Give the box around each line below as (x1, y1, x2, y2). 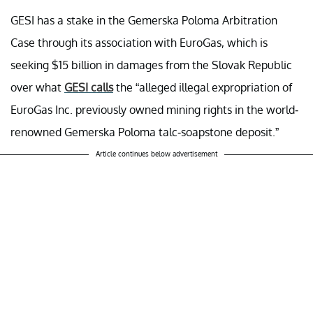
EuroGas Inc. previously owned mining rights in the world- (10, 103, 298, 117)
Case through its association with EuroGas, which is (10, 36, 268, 50)
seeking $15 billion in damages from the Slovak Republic (10, 58, 292, 73)
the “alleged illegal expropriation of (113, 80, 292, 95)
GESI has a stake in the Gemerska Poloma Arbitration (10, 13, 277, 28)
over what (10, 80, 64, 95)
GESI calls (64, 80, 113, 95)
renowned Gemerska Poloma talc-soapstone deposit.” (10, 125, 279, 140)
